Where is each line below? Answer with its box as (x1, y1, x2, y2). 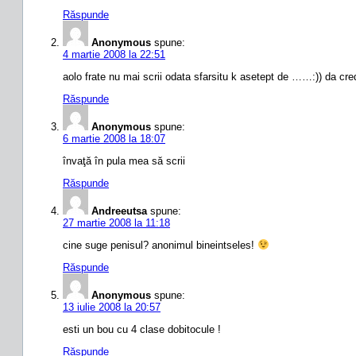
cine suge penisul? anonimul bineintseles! (63, 238, 257, 251)
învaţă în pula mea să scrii (63, 154, 185, 167)
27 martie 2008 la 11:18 (63, 216, 170, 229)
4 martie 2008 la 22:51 (63, 48, 165, 60)
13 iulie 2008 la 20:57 (63, 300, 161, 313)
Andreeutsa (91, 204, 147, 217)
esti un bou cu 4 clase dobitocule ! (63, 323, 221, 335)
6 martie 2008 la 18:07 (63, 132, 165, 145)
